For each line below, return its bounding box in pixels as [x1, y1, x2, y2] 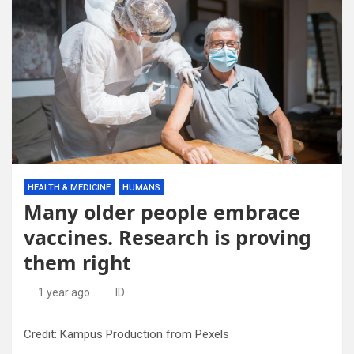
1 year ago [37, 286, 90, 299]
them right [24, 249, 131, 276]
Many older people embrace [24, 198, 300, 225]
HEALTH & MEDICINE [28, 183, 111, 193]
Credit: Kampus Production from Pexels [24, 327, 229, 341]
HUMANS [122, 183, 160, 193]
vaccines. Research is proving [24, 224, 311, 250]
